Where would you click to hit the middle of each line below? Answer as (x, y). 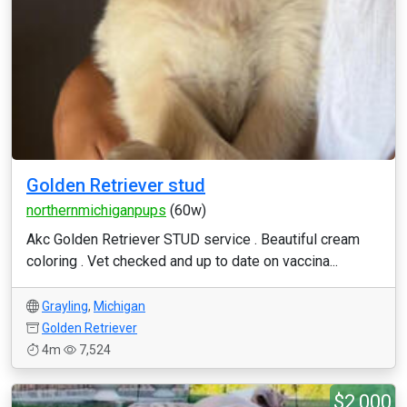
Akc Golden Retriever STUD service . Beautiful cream (193, 239)
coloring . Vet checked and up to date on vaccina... (182, 261)
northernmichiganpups (96, 210)
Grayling (65, 306)
